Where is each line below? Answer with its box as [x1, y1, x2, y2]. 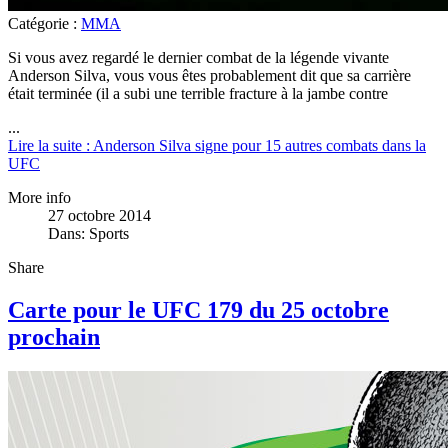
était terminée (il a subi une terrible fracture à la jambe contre [8, 85, 388, 103]
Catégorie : [8, 15, 81, 33]
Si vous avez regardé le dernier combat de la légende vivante [8, 49, 389, 67]
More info [8, 189, 71, 207]
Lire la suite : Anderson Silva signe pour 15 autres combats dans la [8, 137, 426, 155]
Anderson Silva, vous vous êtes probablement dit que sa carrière [8, 67, 411, 85]
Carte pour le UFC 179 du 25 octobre [8, 297, 389, 324]
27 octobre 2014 [48, 207, 151, 225]
